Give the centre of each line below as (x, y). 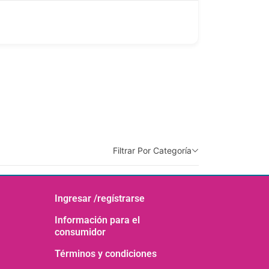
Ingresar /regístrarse (100, 198)
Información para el (97, 220)
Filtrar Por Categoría (152, 150)
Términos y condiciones (106, 254)
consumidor (80, 232)
